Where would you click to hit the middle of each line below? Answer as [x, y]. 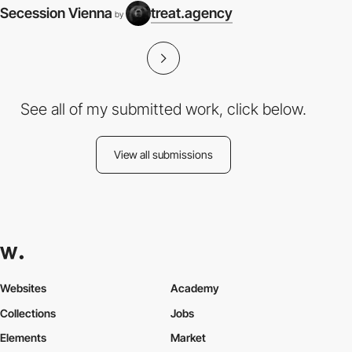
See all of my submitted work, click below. [163, 109]
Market [188, 338]
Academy [194, 288]
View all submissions [163, 154]
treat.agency [192, 13]
